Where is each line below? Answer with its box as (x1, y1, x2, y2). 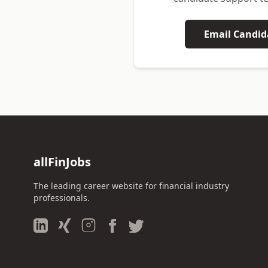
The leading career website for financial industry (33, 180, 229, 191)
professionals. (33, 192, 90, 203)
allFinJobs (33, 154, 91, 170)
